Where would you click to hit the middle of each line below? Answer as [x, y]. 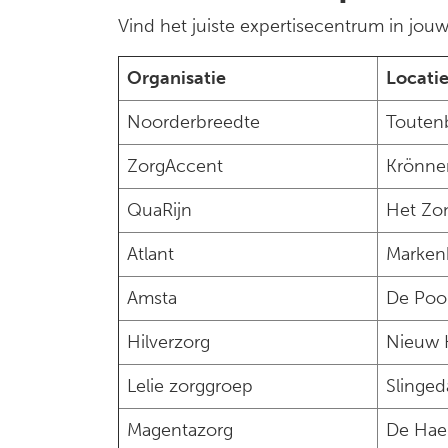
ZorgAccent [175, 166]
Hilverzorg [168, 342]
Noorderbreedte [193, 122]
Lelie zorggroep [190, 386]
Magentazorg [180, 430]
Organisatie [176, 78]
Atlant [150, 254]
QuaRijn [159, 210]
